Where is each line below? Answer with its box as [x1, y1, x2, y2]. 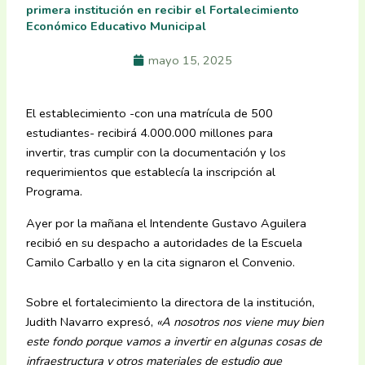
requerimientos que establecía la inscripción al [26, 164, 276, 181]
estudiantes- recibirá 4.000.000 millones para [26, 125, 274, 142]
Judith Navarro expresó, [26, 314, 157, 331]
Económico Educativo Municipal [26, 17, 207, 34]
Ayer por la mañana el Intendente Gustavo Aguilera [26, 214, 307, 231]
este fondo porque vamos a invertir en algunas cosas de [26, 333, 323, 350]
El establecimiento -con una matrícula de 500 [26, 105, 274, 122]
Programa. [26, 183, 83, 200]
